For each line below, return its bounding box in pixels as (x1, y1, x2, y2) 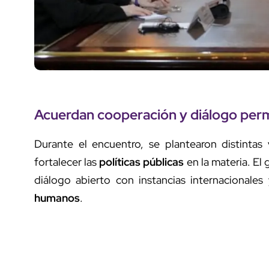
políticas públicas (99, 154, 184, 169)
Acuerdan (34, 104, 97, 124)
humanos (34, 190, 80, 205)
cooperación (97, 104, 177, 124)
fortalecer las (34, 154, 100, 169)
